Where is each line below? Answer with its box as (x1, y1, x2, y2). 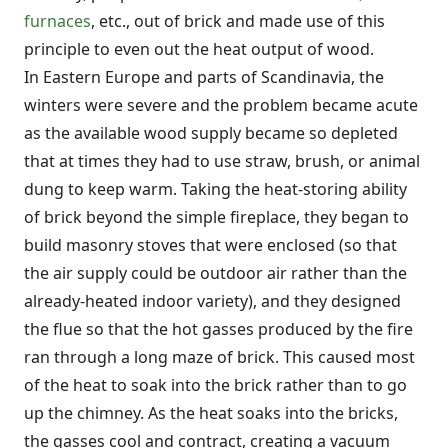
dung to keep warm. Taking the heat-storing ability (24, 177, 407, 200)
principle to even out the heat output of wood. (24, 37, 374, 60)
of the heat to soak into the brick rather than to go (24, 373, 407, 396)
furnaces (24, 9, 91, 32)
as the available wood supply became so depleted (24, 121, 398, 144)
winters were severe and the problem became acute (24, 93, 418, 116)
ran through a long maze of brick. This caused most (24, 345, 415, 368)
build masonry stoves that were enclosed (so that (24, 233, 397, 256)
